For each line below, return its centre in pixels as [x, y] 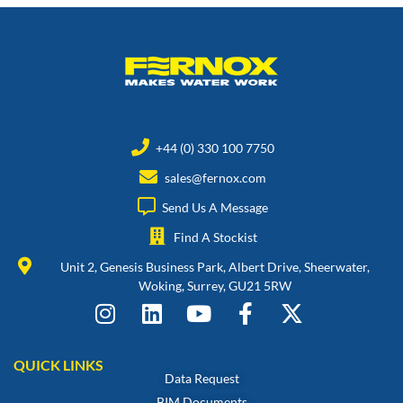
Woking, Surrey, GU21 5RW [215, 285]
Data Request [201, 378]
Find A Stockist [215, 237]
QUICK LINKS [58, 364]
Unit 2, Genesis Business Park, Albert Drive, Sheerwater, [215, 266]
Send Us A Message [215, 207]
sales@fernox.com [215, 177]
